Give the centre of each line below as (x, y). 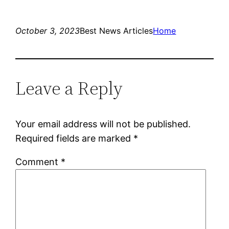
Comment (38, 162)
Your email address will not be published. (103, 124)
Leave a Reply (69, 88)
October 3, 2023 (48, 30)
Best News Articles (117, 30)
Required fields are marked (75, 138)
